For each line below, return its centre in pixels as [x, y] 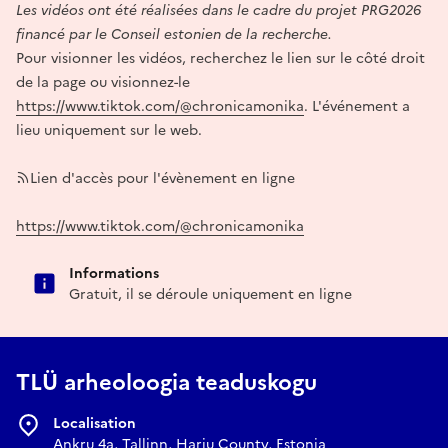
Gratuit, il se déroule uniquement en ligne [210, 294]
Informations [114, 273]
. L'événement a [357, 106]
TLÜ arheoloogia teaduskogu [166, 382]
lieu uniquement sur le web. [109, 130]
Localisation [94, 423]
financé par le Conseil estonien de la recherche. [174, 34]
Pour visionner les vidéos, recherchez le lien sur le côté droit [220, 58]
